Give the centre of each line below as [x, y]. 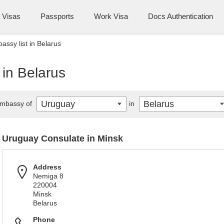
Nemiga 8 [48, 176]
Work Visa [111, 16]
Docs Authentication [180, 16]
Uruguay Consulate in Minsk [62, 138]
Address [47, 167]
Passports [57, 16]
